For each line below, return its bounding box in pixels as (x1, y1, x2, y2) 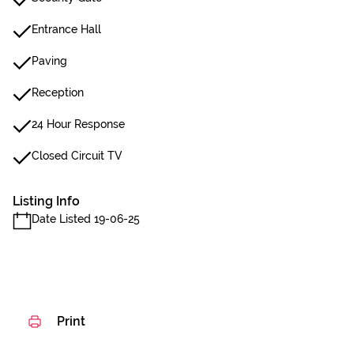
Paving (32, 55, 67, 67)
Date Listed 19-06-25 (32, 213, 140, 225)
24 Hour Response (32, 118, 125, 130)
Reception (32, 86, 84, 99)
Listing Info (13, 194, 80, 209)
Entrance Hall (32, 23, 101, 36)
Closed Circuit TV (32, 149, 122, 162)
